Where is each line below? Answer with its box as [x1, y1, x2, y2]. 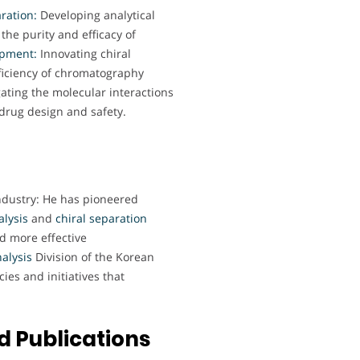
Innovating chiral [37, 46, 131, 62]
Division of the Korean [32, 249, 154, 265]
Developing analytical [37, 7, 155, 23]
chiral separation [52, 211, 147, 227]
